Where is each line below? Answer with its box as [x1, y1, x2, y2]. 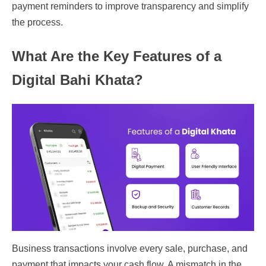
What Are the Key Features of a [12, 47, 221, 64]
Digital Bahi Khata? [12, 71, 143, 88]
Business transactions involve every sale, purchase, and [12, 243, 248, 254]
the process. [12, 17, 68, 27]
